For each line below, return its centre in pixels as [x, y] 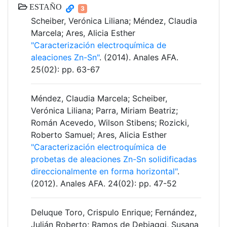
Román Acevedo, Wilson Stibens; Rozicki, [110, 123]
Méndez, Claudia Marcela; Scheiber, [99, 99]
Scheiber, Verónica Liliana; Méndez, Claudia [114, 21]
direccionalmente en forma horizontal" [104, 172]
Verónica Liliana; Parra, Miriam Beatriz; [104, 111]
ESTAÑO [45, 7]
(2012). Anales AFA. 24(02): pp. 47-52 [104, 184]
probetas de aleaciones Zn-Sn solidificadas [114, 159]
